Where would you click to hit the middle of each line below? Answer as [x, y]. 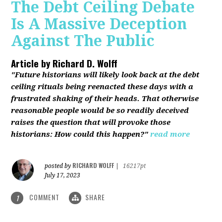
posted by [59, 166]
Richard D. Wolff [84, 63]
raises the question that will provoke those [91, 122]
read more [170, 134]
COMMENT [45, 197]
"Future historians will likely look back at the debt [105, 75]
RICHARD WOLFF [93, 165]
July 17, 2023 [63, 175]
